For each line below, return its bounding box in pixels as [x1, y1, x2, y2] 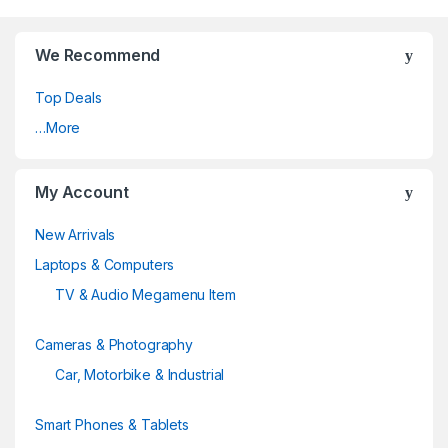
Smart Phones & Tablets [35, 416, 189, 434]
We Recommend [35, 45, 161, 66]
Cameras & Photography [35, 336, 194, 354]
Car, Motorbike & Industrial [55, 366, 225, 384]
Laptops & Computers [35, 256, 175, 274]
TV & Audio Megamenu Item [55, 286, 236, 304]
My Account [35, 182, 129, 203]
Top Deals [35, 89, 102, 107]
